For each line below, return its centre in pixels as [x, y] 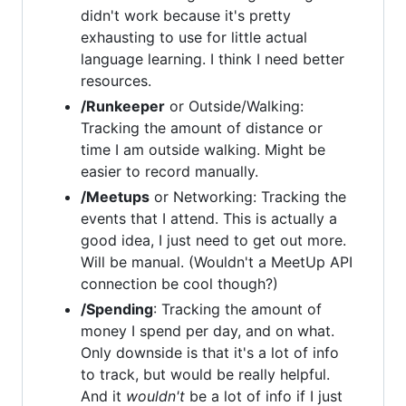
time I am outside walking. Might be [203, 150]
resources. [116, 81]
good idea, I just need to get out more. [213, 240]
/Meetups [115, 197]
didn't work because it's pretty [186, 15]
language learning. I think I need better [213, 59]
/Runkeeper [123, 106]
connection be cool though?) [179, 284]
